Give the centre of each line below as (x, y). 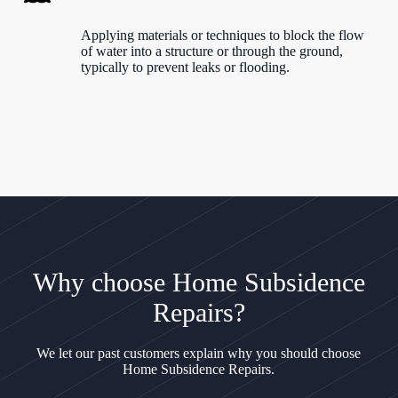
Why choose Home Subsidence (199, 282)
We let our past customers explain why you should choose (199, 353)
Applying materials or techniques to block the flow (222, 35)
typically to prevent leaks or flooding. (185, 67)
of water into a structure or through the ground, (211, 51)
